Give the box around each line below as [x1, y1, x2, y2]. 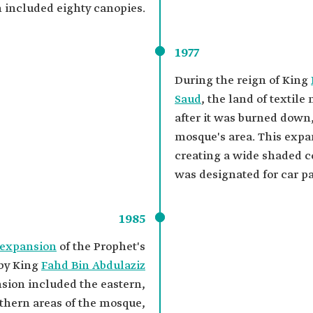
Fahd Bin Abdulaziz [41, 259, 145, 273]
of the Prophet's [57, 240, 145, 254]
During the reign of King [175, 73, 311, 88]
